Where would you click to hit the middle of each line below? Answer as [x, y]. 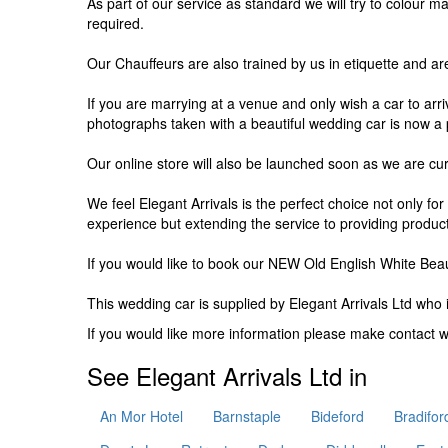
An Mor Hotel [141, 416]
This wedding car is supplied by [188, 303]
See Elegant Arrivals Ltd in [227, 375]
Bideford [337, 416]
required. [115, 23]
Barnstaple [247, 416]
